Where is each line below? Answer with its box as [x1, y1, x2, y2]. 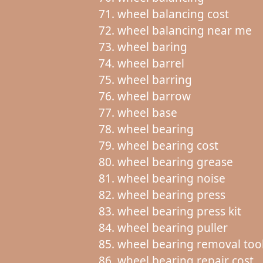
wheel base [117, 104, 177, 120]
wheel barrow [117, 88, 191, 104]
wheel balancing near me [117, 22, 252, 38]
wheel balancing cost [117, 6, 229, 22]
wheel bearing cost [117, 137, 218, 153]
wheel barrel [117, 55, 184, 71]
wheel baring [117, 39, 187, 55]
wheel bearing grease [117, 154, 233, 170]
